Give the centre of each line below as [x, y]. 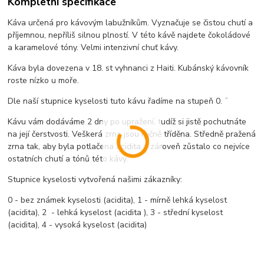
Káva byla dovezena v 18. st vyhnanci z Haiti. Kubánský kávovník [128, 68]
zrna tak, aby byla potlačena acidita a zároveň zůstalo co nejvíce [129, 146]
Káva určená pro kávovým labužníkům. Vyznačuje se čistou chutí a [131, 22]
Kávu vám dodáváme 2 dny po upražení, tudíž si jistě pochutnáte [127, 121]
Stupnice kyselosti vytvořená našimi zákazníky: [95, 179]
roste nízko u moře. [44, 80]
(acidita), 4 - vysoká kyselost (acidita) [77, 225]
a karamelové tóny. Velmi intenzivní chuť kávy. [93, 47]
